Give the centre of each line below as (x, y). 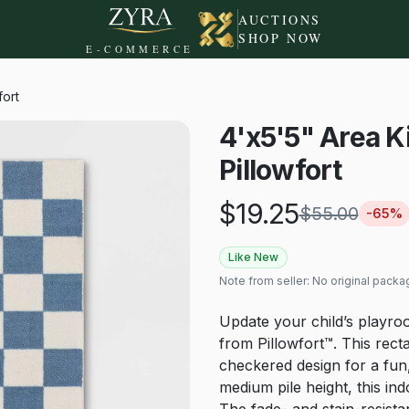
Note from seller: (266, 281)
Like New (253, 257)
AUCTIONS (280, 20)
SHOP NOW (281, 38)
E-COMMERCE (140, 48)
